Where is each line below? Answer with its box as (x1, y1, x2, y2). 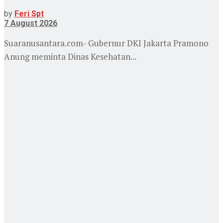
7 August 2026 (4, 18, 57, 28)
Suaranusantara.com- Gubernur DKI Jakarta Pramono (4, 37, 209, 49)
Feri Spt (14, 8, 44, 18)
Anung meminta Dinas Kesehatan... (4, 50, 136, 62)
